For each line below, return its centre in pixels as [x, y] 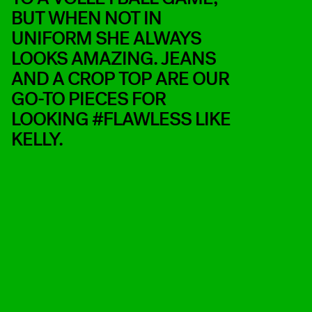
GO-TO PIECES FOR [88, 99]
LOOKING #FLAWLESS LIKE [121, 119]
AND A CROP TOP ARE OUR [120, 78]
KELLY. [37, 139]
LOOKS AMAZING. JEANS [114, 58]
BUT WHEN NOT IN [86, 18]
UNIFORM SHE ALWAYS [106, 38]
